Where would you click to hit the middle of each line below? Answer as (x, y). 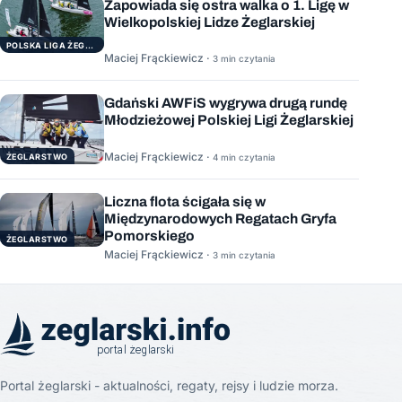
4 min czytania (244, 157)
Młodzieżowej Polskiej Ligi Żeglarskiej (229, 120)
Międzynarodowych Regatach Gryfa (220, 218)
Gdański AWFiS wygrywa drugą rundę (226, 103)
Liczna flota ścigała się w (185, 201)
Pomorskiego (149, 235)
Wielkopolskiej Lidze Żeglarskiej (210, 22)
